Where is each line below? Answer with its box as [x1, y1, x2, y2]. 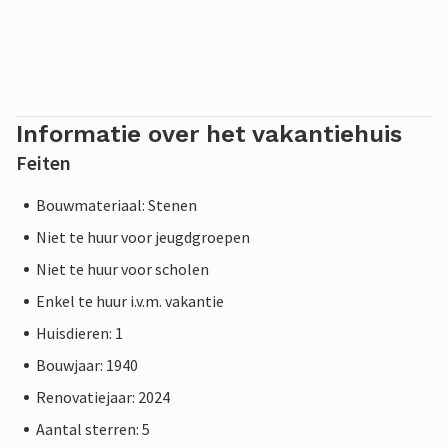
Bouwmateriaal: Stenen [36, 195, 197, 216]
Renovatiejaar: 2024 [36, 387, 170, 408]
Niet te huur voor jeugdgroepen [36, 227, 250, 248]
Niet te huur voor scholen [36, 259, 209, 280]
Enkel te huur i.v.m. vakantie [36, 291, 224, 312]
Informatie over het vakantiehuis [16, 120, 402, 149]
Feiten [16, 150, 71, 176]
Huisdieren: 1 [36, 323, 123, 344]
